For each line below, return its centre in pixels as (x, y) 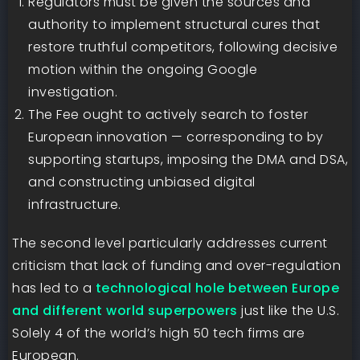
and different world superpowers (125, 311)
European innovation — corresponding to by (176, 137)
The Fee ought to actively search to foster (168, 115)
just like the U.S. (288, 311)
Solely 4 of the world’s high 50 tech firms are (158, 333)
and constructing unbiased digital (142, 182)
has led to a (54, 288)
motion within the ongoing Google (143, 70)
